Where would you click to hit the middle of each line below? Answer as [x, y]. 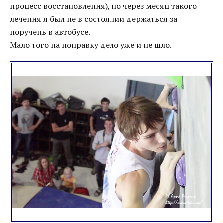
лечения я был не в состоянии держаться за [94, 19]
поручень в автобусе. [50, 32]
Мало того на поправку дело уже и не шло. [91, 45]
